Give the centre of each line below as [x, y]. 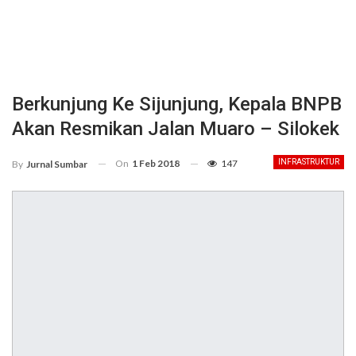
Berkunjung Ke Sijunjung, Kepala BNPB [177, 104]
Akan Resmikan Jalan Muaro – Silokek [176, 129]
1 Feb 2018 [156, 163]
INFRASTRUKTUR [309, 162]
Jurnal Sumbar [57, 164]
